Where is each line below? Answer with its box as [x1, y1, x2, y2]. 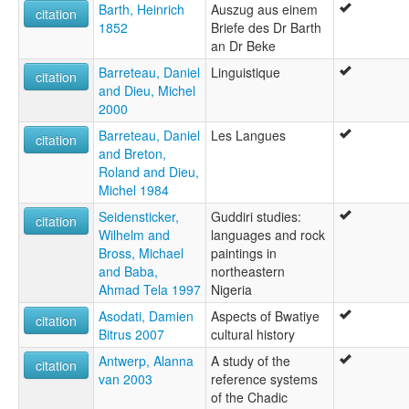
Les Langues [211, 125, 286, 144]
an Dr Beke [211, 36, 276, 55]
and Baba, [99, 261, 158, 280]
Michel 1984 [99, 180, 169, 199]
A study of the [211, 351, 290, 370]
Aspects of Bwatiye [211, 306, 320, 325]
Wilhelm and [99, 225, 170, 244]
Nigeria [211, 279, 252, 299]
